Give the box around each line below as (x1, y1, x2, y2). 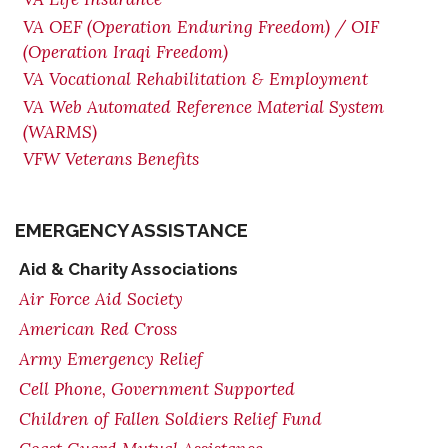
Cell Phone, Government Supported (19, 378, 295, 400)
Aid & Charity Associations (19, 259, 238, 279)
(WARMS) (23, 121, 97, 143)
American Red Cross (19, 318, 177, 340)
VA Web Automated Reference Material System (23, 96, 384, 118)
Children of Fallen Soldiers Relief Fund (19, 408, 322, 430)
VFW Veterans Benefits (23, 148, 199, 170)
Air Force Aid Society (19, 288, 183, 310)
